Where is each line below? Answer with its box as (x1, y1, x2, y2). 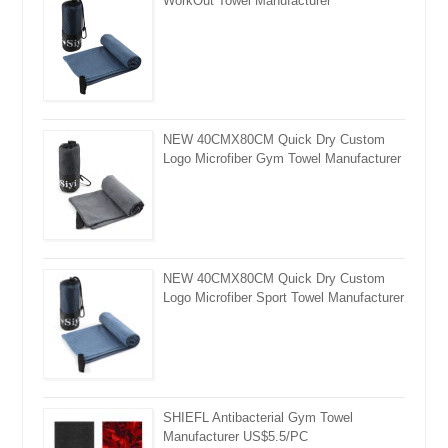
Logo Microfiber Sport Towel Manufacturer (163, 289, 405, 305)
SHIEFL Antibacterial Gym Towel (163, 409, 354, 425)
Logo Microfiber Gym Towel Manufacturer (163, 150, 402, 166)
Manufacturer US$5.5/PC (163, 428, 309, 444)
